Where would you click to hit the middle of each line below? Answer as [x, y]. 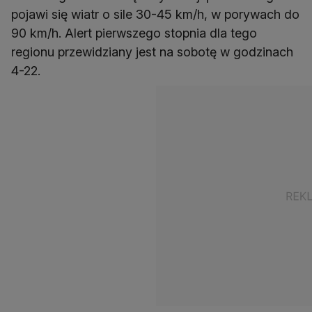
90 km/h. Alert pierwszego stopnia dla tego [134, 33]
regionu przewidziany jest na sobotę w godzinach [152, 52]
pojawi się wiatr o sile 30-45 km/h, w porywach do [155, 15]
